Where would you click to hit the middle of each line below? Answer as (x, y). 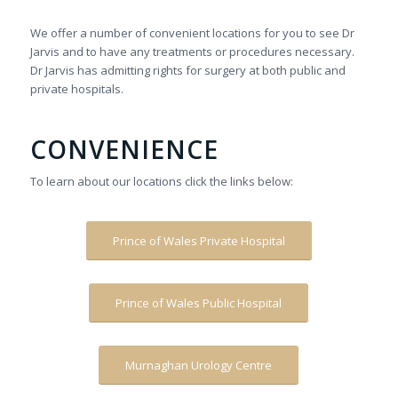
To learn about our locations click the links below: (161, 182)
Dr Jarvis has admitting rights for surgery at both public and (187, 71)
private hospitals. (76, 89)
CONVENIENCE (124, 150)
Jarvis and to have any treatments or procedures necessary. (192, 52)
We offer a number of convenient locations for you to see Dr (192, 33)
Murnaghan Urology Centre (199, 366)
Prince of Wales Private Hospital (199, 241)
